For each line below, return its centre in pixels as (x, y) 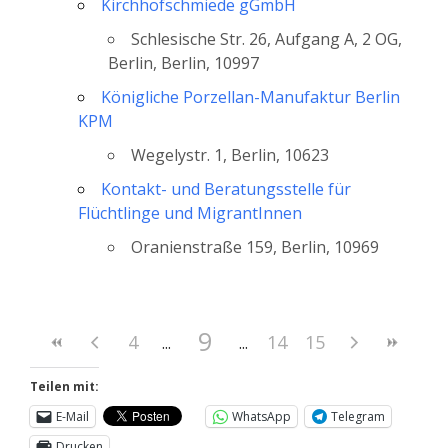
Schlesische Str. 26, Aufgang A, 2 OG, (266, 38)
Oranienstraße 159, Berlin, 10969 (255, 246)
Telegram (358, 416)
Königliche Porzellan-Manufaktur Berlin (250, 96)
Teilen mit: (64, 386)
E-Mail (72, 416)
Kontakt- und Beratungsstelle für (226, 188)
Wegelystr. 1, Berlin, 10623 (230, 154)
